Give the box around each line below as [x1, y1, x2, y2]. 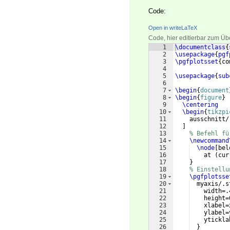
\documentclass [175, 44, 225, 51]
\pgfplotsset [175, 58, 218, 66]
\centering [182, 101, 218, 109]
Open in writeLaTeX [148, 25, 197, 31]
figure [200, 94, 222, 102]
